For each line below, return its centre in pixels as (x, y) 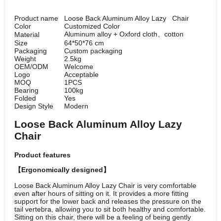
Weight (25, 58)
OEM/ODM (31, 66)
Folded (25, 98)
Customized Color (92, 26)
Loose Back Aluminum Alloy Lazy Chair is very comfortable (105, 185)
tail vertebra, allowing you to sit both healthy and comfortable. (110, 209)
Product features (42, 155)
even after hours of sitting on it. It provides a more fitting (101, 193)
